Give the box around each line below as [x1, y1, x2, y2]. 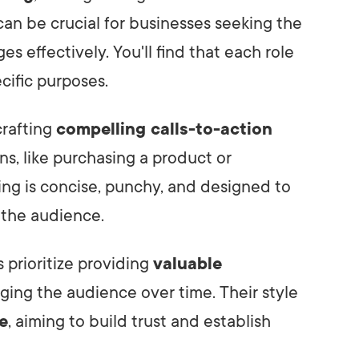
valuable [153, 253, 222, 273]
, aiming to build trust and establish [8, 311, 271, 331]
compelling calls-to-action [56, 119, 272, 139]
